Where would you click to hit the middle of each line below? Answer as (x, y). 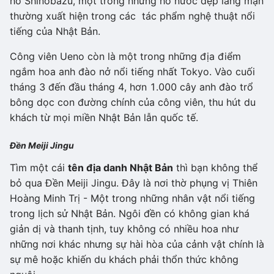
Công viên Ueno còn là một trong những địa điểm (125, 56)
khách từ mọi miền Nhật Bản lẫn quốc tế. (104, 117)
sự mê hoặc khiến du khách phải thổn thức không (124, 259)
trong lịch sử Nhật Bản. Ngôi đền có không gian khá (130, 213)
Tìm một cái (39, 167)
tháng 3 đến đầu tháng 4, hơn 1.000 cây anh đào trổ (131, 87)
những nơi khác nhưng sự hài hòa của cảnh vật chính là (137, 244)
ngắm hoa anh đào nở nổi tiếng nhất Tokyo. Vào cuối (132, 71)
